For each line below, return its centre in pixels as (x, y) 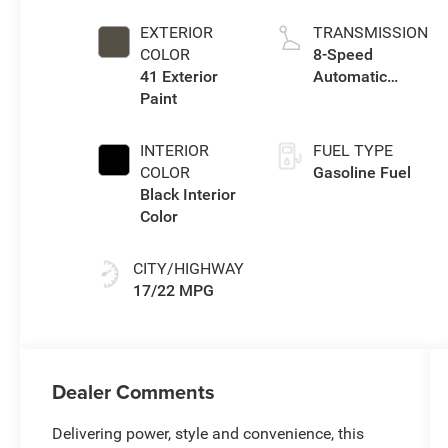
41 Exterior (178, 76)
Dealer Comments (134, 391)
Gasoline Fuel (361, 172)
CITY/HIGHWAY (188, 268)
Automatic (349, 76)
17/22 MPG (173, 290)
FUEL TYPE (352, 150)
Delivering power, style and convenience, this (208, 433)
